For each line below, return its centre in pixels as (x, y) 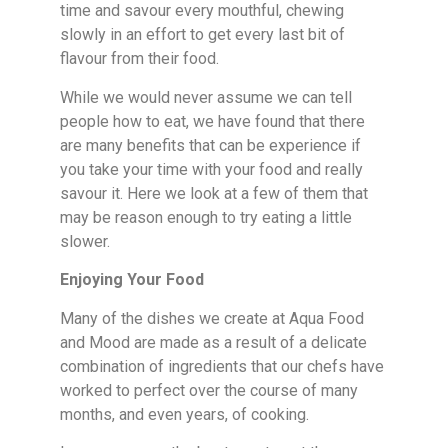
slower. (85, 241)
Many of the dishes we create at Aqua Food (212, 318)
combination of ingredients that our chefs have (222, 366)
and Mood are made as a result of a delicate (213, 342)
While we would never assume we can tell (206, 97)
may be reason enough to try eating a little (206, 217)
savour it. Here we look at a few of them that (214, 193)
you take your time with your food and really (211, 169)
